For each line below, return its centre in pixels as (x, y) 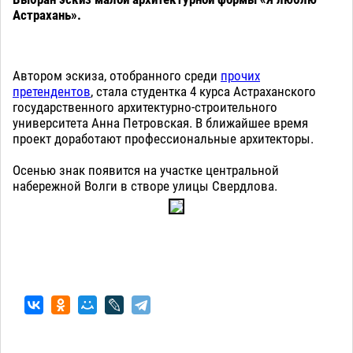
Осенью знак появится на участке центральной (146, 170)
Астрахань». (47, 15)
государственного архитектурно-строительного (145, 107)
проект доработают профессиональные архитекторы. (163, 138)
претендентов (52, 91)
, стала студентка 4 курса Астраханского (203, 91)
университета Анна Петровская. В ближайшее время (160, 123)
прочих (240, 75)
